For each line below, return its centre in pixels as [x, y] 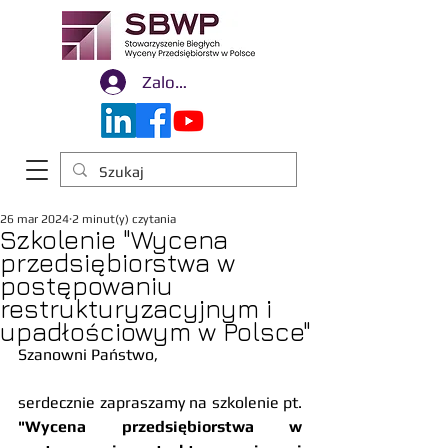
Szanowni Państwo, [90, 354]
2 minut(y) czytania [124, 219]
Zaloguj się [183, 82]
